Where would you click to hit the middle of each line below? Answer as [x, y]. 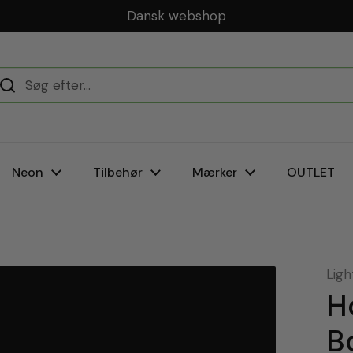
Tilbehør [118, 172]
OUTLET [311, 172]
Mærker [215, 172]
